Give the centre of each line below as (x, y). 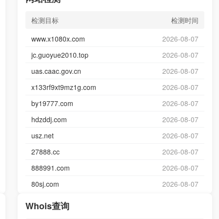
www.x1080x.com (58, 39)
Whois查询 (47, 206)
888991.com (50, 168)
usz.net (42, 135)
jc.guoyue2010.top (60, 55)
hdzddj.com (49, 119)
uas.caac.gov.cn (56, 71)
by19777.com (52, 103)
